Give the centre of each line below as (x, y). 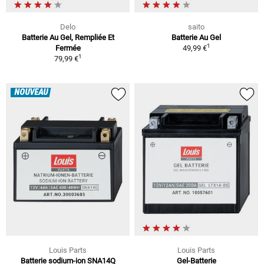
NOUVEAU (31, 93)
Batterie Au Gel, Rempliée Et (68, 38)
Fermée (68, 48)
